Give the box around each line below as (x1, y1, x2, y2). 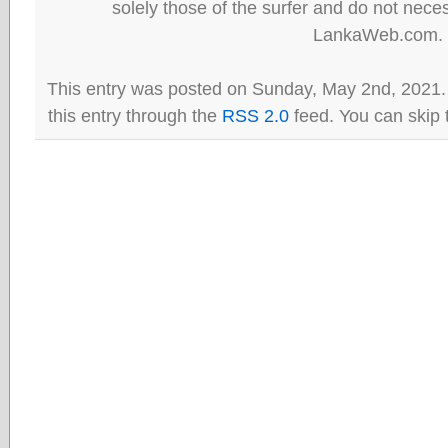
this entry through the (48, 105, 222, 126)
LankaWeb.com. (312, 24, 443, 45)
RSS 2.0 (222, 105, 289, 126)
